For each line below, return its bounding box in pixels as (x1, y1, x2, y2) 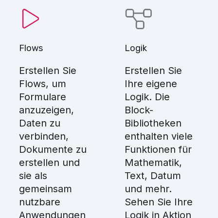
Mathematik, (124, 157, 182, 168)
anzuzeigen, (18, 104, 74, 116)
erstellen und (18, 157, 80, 168)
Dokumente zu (18, 144, 87, 155)
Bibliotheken (124, 117, 182, 129)
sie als (18, 170, 47, 182)
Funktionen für (124, 144, 192, 155)
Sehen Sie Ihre (124, 196, 193, 208)
